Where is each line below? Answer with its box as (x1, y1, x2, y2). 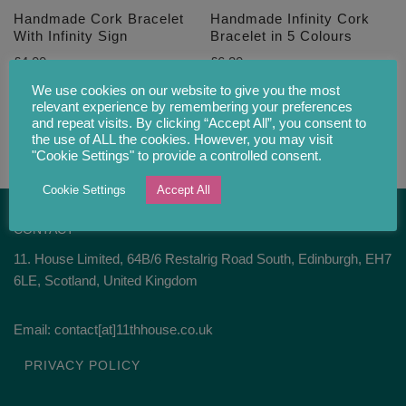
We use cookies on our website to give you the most (32, 82, 340, 98)
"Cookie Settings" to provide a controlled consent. (32, 148, 322, 163)
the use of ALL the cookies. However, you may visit (32, 131, 333, 147)
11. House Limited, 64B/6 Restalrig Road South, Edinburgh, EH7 (14, 251, 391, 267)
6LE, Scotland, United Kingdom (14, 273, 198, 289)
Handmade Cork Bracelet (14, 11, 184, 27)
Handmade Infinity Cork (210, 11, 371, 27)
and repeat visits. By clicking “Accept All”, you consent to (32, 115, 366, 130)
